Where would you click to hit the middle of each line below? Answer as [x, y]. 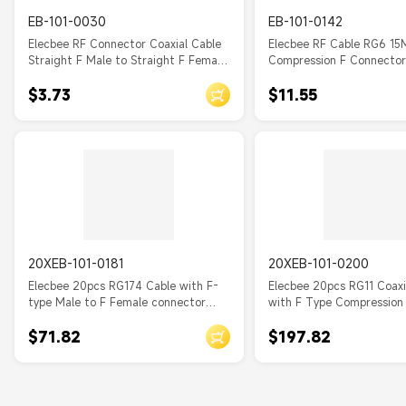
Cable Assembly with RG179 [101, 76]
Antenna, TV [301, 76]
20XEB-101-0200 [318, 263]
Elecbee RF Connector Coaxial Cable [125, 43]
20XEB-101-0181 [76, 263]
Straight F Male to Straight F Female [127, 60]
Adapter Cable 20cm [84, 318]
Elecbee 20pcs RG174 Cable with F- [123, 285]
